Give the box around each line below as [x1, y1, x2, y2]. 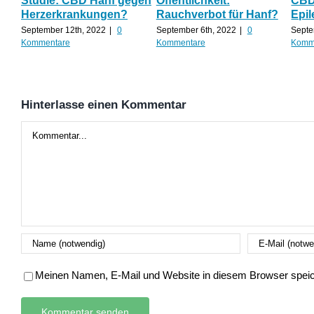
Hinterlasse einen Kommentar [21, 97, 186, 111]
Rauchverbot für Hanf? [156, 8, 278, 21]
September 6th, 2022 [156, 25, 236, 35]
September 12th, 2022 [21, 25, 106, 35]
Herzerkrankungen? [21, 8, 128, 21]
